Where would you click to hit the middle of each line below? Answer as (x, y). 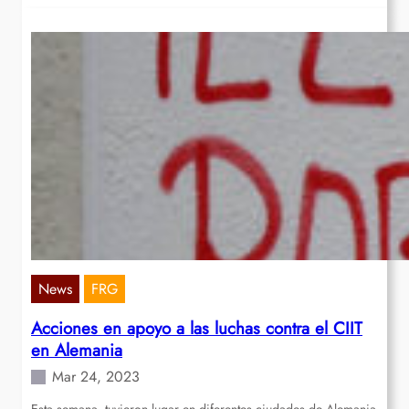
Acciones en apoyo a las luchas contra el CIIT (197, 329)
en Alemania (77, 351)
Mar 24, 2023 (96, 377)
